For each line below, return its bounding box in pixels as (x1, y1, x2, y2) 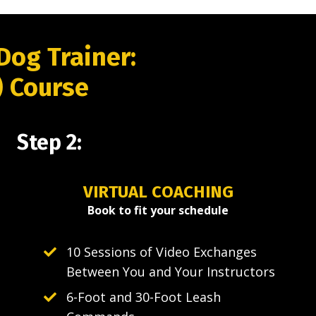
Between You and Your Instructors (66, 263, 275, 281)
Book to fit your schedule (87, 202, 229, 219)
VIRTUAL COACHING (83, 182, 233, 202)
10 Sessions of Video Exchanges (66, 243, 257, 261)
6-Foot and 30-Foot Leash (66, 288, 221, 306)
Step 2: (17, 130, 82, 156)
